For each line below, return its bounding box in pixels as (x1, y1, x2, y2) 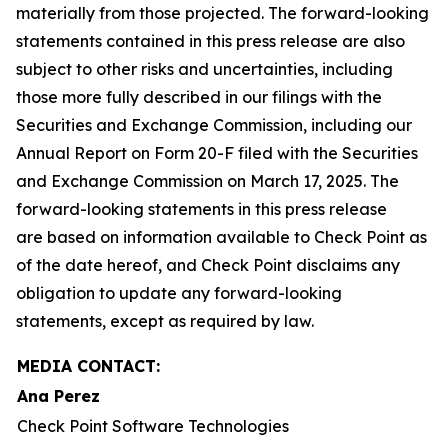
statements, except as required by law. (16, 311, 314, 331)
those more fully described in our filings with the (16, 87, 382, 107)
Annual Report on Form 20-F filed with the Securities (16, 143, 418, 163)
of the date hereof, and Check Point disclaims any (16, 255, 400, 275)
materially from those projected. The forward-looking (16, 3, 429, 23)
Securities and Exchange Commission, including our (16, 115, 412, 135)
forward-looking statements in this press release (16, 199, 387, 219)
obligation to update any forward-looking (16, 283, 342, 303)
